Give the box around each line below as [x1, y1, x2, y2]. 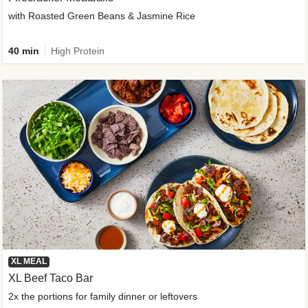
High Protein [51, 45, 104, 56]
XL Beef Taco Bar [8, 272, 93, 285]
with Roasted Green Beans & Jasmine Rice [8, 10, 195, 21]
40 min [8, 45, 39, 56]
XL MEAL [11, 256, 47, 267]
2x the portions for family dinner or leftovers [8, 291, 200, 302]
